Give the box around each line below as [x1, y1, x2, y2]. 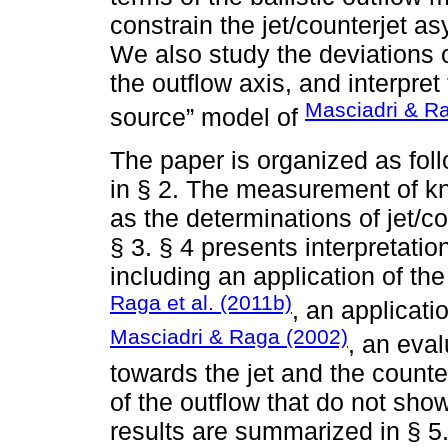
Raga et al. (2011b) [110, 290, 292, 314]
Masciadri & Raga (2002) [110, 324, 348, 348]
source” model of [110, 103, 305, 132]
